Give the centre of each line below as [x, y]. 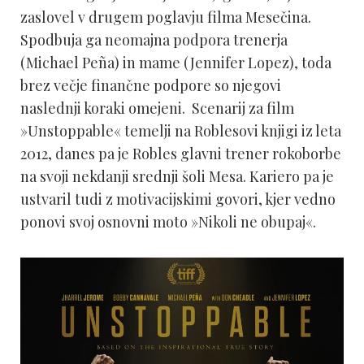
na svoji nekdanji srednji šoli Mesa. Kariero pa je [177, 177]
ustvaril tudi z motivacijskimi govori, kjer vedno [178, 199]
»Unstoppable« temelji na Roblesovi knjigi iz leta [181, 131]
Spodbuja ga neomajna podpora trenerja [154, 40]
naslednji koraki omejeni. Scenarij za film [157, 108]
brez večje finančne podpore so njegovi [151, 86]
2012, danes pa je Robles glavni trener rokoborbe [181, 154]
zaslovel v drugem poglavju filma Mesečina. [166, 17]
